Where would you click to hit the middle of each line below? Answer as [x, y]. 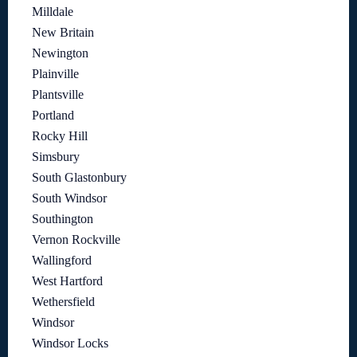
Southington [63, 219]
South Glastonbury [79, 178]
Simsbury [56, 157]
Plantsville [58, 95]
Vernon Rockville [76, 240]
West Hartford [67, 281]
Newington [60, 53]
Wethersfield [63, 302]
